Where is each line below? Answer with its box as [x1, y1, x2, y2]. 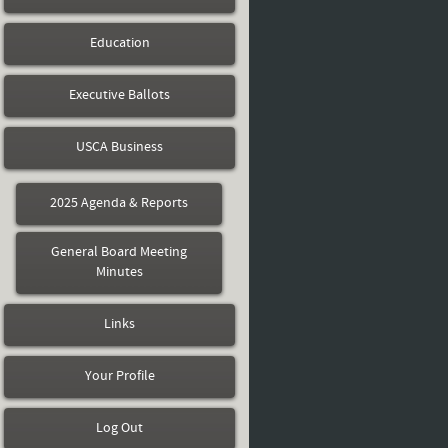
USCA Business [76, 140, 163, 155]
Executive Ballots [69, 88, 170, 103]
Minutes [95, 265, 143, 280]
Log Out [96, 421, 143, 436]
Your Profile [84, 369, 155, 384]
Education [89, 36, 150, 51]
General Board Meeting [51, 245, 187, 260]
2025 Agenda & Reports [50, 196, 188, 211]
